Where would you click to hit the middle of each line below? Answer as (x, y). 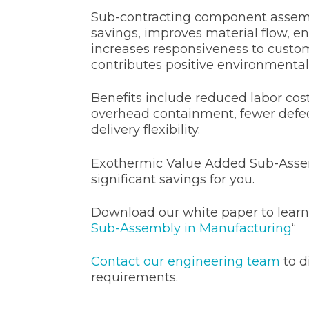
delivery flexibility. (146, 130)
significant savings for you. (175, 179)
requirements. (134, 277)
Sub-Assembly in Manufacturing (191, 228)
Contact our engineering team (186, 261)
